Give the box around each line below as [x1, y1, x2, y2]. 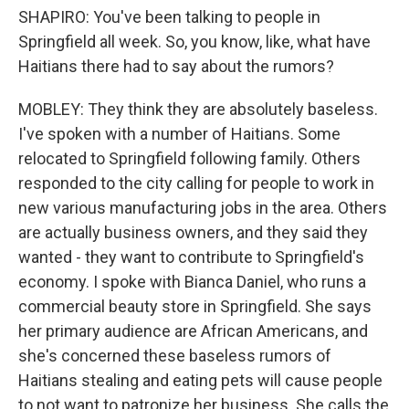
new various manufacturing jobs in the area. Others [18, 198, 387, 217]
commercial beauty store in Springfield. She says [18, 297, 372, 316]
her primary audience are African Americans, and [18, 321, 368, 341]
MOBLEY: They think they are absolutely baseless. [18, 100, 378, 119]
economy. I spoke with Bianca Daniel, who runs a [18, 272, 366, 291]
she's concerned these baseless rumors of [18, 346, 331, 365]
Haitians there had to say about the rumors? [18, 57, 334, 76]
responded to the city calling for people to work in [18, 173, 374, 193]
